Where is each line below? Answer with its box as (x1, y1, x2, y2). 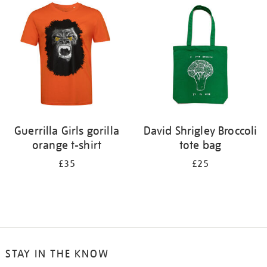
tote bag (179, 138, 222, 152)
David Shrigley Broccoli (143, 123, 257, 138)
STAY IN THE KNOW (5, 247, 109, 260)
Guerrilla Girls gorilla (14, 123, 119, 138)
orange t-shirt (32, 138, 102, 152)
